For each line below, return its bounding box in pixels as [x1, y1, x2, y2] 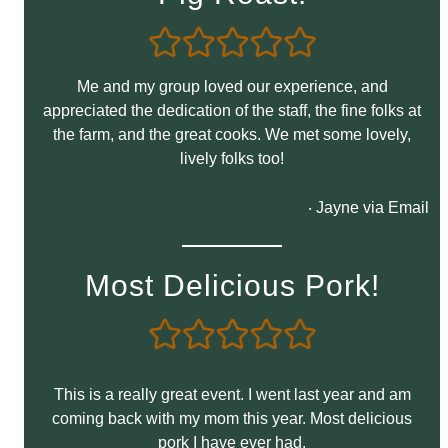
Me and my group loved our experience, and [76, 78, 388, 96]
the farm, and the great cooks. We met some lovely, [53, 126, 411, 144]
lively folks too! [180, 150, 284, 168]
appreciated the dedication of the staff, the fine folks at [43, 102, 421, 120]
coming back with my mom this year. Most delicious [52, 410, 412, 428]
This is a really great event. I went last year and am [53, 386, 411, 404]
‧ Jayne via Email [308, 199, 430, 217]
